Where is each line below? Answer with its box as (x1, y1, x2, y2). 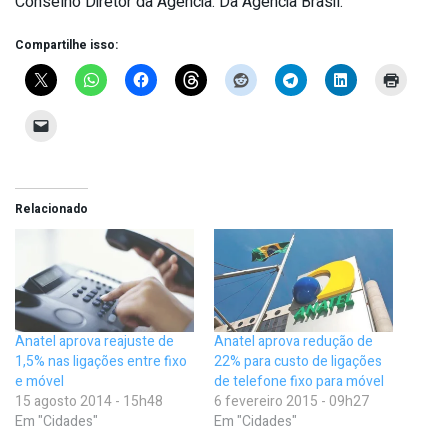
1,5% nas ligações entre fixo (15, 350, 187, 372)
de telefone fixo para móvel (214, 370, 384, 392)
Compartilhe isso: (15, 36, 118, 55)
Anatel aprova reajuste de (15, 330, 174, 352)
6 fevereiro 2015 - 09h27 (214, 390, 369, 412)
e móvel (15, 370, 64, 392)
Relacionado (15, 200, 88, 219)
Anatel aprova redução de (214, 330, 373, 352)
